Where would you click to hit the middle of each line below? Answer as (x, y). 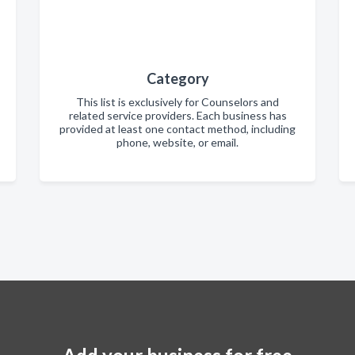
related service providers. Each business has (177, 115)
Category (177, 78)
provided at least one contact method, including (177, 129)
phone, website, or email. (177, 142)
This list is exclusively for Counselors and (177, 102)
